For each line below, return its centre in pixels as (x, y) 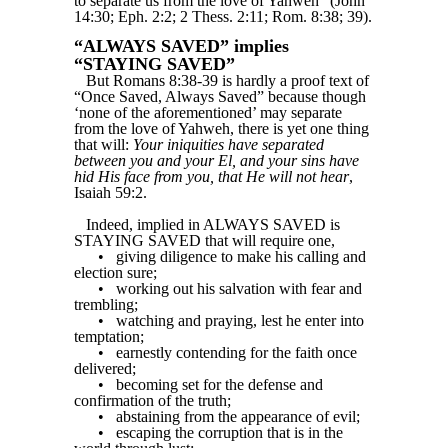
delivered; (105, 369)
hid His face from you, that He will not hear (211, 177)
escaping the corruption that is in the (229, 433)
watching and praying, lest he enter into (240, 321)
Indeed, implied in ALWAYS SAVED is (213, 225)
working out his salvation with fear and (239, 289)
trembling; (106, 305)
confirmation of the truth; (152, 401)
